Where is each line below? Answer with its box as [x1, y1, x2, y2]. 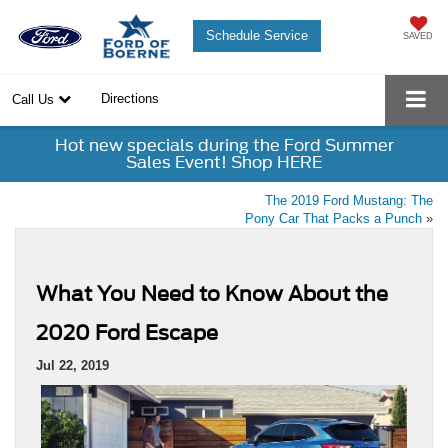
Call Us [12, 92, 58, 108]
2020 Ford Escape [36, 321, 218, 346]
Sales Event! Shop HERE [126, 153, 322, 173]
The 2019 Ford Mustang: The [265, 193, 433, 209]
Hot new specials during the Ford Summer [54, 136, 394, 156]
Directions [101, 91, 159, 107]
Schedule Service [205, 27, 308, 43]
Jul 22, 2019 [36, 358, 109, 374]
